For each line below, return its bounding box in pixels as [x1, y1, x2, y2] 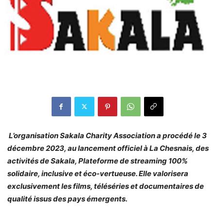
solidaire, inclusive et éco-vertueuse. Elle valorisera [7, 168, 188, 178]
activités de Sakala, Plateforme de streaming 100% [7, 156, 188, 165]
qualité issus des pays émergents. [7, 194, 127, 203]
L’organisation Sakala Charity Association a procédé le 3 [7, 130, 207, 140]
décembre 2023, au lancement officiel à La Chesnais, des [7, 143, 209, 153]
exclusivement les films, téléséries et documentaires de [7, 181, 204, 191]
